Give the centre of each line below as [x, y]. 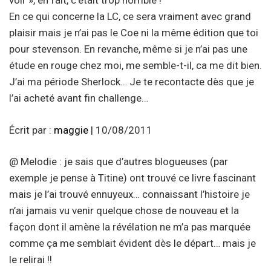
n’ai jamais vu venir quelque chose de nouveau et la [124, 211]
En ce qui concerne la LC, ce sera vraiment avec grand [130, 17]
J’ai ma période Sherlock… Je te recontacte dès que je [132, 82]
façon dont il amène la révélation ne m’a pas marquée [130, 227]
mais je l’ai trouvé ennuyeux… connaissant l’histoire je [129, 194]
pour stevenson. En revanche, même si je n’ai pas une [128, 49]
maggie [71, 130]
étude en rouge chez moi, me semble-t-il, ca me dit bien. [135, 66]
